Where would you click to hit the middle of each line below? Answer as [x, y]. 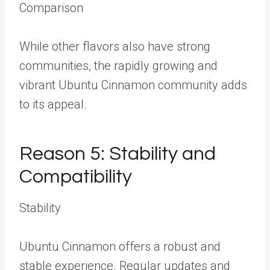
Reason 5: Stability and [118, 154]
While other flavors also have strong [115, 46]
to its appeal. [53, 104]
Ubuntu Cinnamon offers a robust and [120, 246]
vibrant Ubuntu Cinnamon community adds [133, 85]
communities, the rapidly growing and [118, 66]
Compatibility [76, 177]
